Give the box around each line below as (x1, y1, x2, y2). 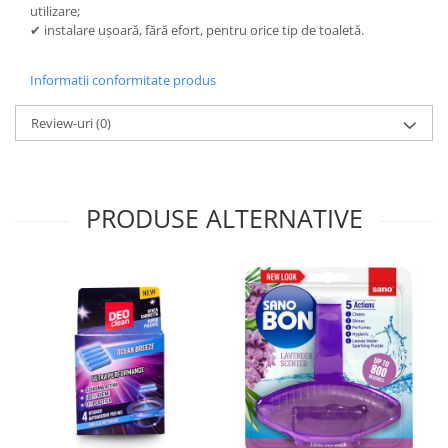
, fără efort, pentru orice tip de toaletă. (139, 20, 364, 39)
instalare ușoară (44, 20, 139, 39)
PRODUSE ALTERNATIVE (85, 200, 363, 235)
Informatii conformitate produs (30, 70, 216, 89)
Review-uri (31, 113, 96, 132)
